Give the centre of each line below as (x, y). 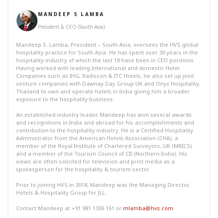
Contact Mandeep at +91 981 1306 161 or (70, 208)
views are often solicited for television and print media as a (95, 161)
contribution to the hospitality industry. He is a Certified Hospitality (105, 130)
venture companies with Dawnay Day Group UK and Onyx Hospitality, (108, 83)
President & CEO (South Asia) (71, 27)
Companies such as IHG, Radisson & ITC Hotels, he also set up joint (105, 76)
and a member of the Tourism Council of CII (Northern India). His (102, 154)
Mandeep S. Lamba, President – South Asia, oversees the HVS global (107, 45)
